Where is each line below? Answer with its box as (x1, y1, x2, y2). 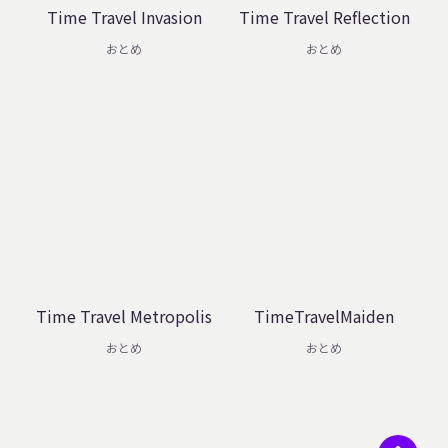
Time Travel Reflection (238, 5, 410, 29)
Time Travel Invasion (46, 5, 202, 29)
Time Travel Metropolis (36, 304, 212, 328)
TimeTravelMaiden (254, 304, 394, 328)
